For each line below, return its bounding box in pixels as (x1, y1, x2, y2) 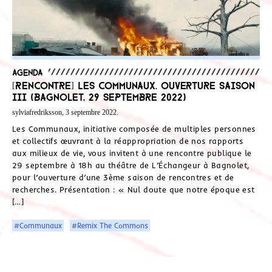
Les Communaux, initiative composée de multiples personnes (12, 123, 256, 134)
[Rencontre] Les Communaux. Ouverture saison (12, 80, 255, 90)
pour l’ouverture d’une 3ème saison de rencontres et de (12, 172, 234, 182)
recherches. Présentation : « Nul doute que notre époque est (12, 184, 255, 194)
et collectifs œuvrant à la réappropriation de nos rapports (12, 135, 244, 146)
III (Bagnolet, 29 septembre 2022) (12, 91, 186, 102)
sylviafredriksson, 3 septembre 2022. (12, 108, 118, 117)
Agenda (12, 67, 42, 76)
